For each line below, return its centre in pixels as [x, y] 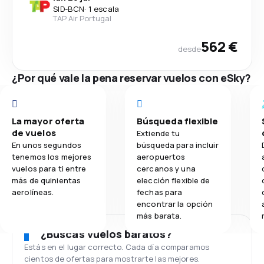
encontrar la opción [175, 204]
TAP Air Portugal [82, 18]
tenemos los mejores [52, 156]
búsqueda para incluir [178, 145]
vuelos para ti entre [49, 168]
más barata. [159, 215]
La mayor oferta [48, 121]
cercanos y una [166, 168]
